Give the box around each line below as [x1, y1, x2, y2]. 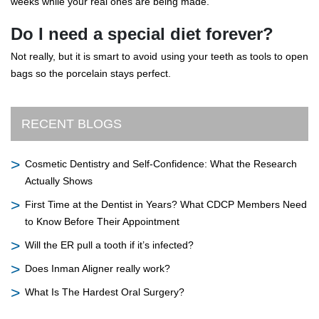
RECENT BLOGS [21, 117, 122, 131]
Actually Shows [25, 175, 93, 187]
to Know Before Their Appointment [25, 216, 179, 227]
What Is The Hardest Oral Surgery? [25, 286, 184, 298]
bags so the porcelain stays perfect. [11, 68, 171, 79]
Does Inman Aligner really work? [25, 263, 170, 274]
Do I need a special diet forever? [11, 24, 273, 43]
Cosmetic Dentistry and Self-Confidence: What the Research [25, 158, 297, 169]
